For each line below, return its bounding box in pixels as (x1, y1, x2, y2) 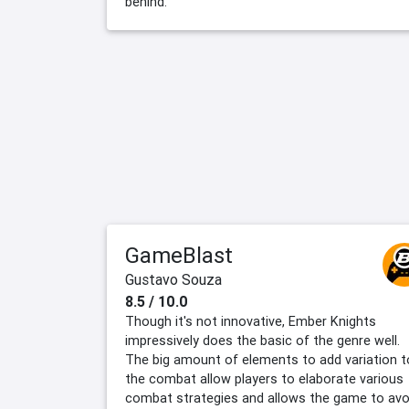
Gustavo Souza (125, 270, 222, 289)
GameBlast (125, 242, 233, 269)
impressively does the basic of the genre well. (125, 332, 400, 350)
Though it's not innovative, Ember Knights (125, 313, 376, 330)
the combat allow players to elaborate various (125, 371, 404, 388)
